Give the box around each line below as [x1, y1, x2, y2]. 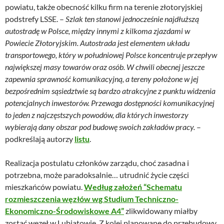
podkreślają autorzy [5, 133, 74, 143]
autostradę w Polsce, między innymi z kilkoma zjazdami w [5, 25, 190, 35]
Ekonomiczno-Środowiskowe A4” [5, 205, 124, 215]
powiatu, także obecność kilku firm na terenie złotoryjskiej [5, 1, 202, 11]
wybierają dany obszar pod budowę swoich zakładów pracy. [5, 121, 195, 131]
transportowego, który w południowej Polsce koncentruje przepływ [5, 49, 217, 59]
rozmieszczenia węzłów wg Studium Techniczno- [5, 193, 178, 203]
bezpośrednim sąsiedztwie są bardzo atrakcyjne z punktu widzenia [5, 85, 215, 95]
